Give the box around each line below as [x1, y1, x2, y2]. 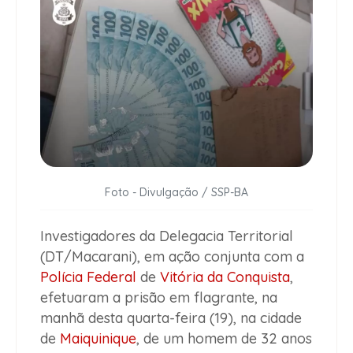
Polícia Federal [40, 267, 136, 286]
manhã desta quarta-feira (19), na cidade [40, 308, 302, 327]
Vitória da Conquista [160, 267, 290, 286]
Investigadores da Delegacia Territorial [40, 226, 293, 245]
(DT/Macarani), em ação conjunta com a [40, 247, 304, 266]
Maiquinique [60, 329, 136, 347]
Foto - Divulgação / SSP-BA [105, 184, 248, 199]
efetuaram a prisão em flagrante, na [40, 288, 277, 307]
